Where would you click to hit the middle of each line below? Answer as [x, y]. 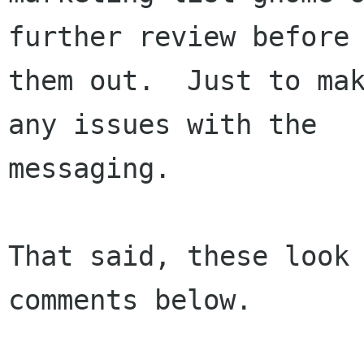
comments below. [130, 300]
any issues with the [162, 124]
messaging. [89, 168]
